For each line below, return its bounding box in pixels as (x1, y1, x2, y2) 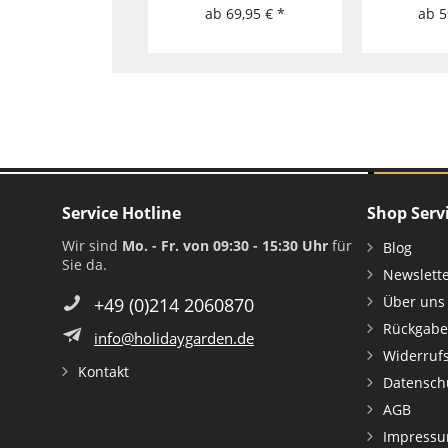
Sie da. (62, 255, 107, 275)
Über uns (383, 292, 445, 312)
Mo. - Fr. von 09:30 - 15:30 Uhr (122, 236, 328, 256)
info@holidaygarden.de (94, 328, 254, 349)
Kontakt (78, 362, 129, 382)
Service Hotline (62, 202, 181, 225)
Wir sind (62, 236, 122, 256)
